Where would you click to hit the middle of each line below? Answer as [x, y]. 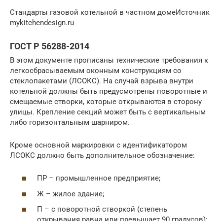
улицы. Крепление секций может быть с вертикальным [108, 112]
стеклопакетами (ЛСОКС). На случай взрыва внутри [102, 81]
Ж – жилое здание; [71, 194]
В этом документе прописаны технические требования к [109, 60]
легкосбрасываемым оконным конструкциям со [96, 70]
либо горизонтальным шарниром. [70, 122]
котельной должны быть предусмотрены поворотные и [109, 91]
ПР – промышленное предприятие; [99, 178]
